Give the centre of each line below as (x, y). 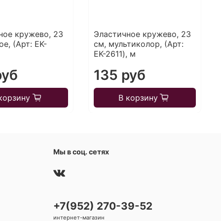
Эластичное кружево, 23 (143, 34)
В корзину (138, 98)
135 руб (120, 75)
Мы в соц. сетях (81, 151)
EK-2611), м (115, 54)
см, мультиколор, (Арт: (139, 44)
